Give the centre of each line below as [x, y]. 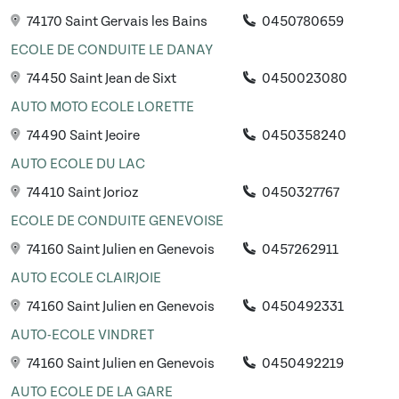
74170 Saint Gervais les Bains [116, 22]
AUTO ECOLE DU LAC [78, 164]
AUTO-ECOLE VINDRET [82, 335]
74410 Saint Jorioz [81, 193]
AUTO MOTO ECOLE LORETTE [102, 107]
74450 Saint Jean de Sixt [100, 79]
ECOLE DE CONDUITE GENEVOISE [117, 221]
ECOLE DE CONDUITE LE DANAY [112, 50]
